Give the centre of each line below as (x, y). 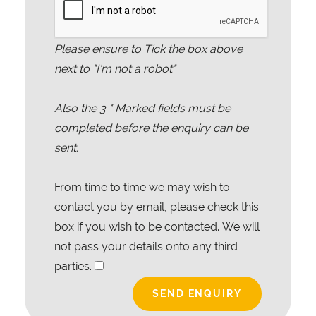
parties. (74, 266)
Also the (77, 108)
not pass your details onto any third (146, 247)
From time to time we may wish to (142, 187)
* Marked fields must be (168, 108)
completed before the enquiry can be (151, 128)
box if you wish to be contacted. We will (157, 227)
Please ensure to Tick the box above (148, 49)
